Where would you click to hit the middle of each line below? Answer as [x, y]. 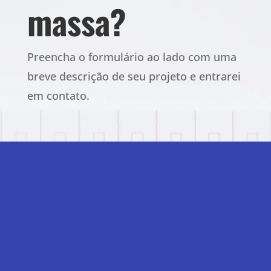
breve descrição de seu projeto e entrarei [134, 77]
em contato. [58, 96]
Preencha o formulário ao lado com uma [132, 57]
